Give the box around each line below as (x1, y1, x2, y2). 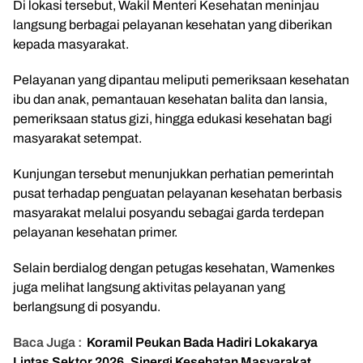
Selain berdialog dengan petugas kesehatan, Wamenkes (13, 261, 335, 275)
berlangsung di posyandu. (13, 300, 160, 314)
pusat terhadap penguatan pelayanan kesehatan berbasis (13, 186, 342, 200)
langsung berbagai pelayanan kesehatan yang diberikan (13, 18, 332, 32)
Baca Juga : (13, 335, 82, 349)
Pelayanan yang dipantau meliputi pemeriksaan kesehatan (13, 73, 349, 87)
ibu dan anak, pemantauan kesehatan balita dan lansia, (13, 92, 327, 106)
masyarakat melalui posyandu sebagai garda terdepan (13, 206, 324, 220)
